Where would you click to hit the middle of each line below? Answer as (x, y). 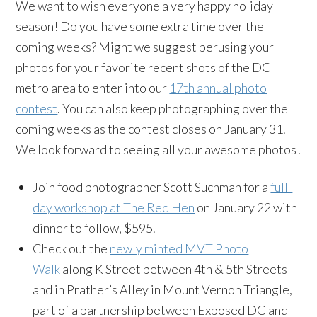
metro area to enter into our (93, 88)
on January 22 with (246, 207)
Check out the (71, 248)
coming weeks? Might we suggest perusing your (145, 47)
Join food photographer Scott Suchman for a (152, 187)
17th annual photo (218, 88)
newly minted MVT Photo (179, 248)
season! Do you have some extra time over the (140, 26)
